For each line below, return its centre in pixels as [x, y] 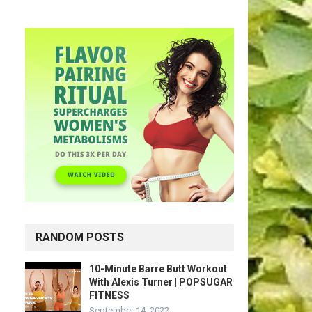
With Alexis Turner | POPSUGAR [161, 282]
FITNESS [109, 295]
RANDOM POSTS [80, 237]
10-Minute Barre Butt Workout [158, 269]
